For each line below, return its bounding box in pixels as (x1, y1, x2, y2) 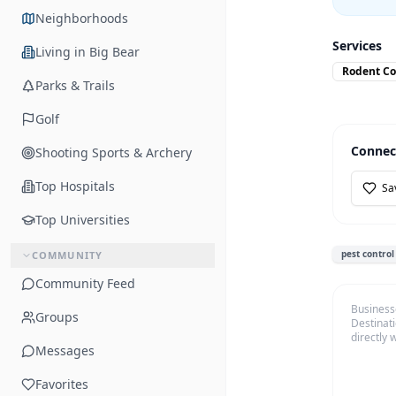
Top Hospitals (35, 178, 115, 194)
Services (332, 37, 382, 55)
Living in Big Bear (35, 43, 140, 60)
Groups (35, 308, 79, 325)
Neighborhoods (35, 10, 128, 27)
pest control (341, 247, 394, 261)
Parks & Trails (35, 77, 115, 94)
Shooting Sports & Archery (35, 144, 192, 161)
